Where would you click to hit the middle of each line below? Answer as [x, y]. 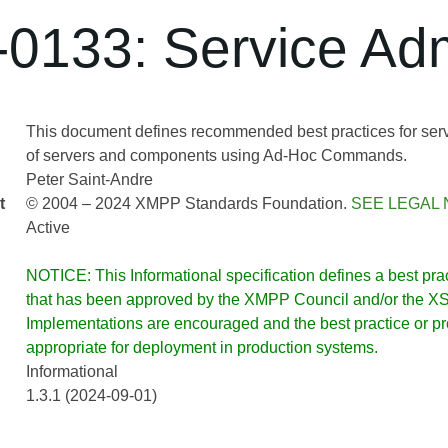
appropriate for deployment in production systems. [201, 347]
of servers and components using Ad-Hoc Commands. [216, 155]
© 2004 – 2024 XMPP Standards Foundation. [188, 203]
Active [47, 227]
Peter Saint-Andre [89, 179]
